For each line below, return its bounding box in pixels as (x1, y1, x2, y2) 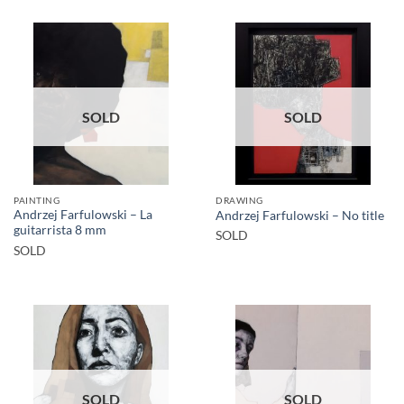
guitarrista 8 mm (14, 223, 106, 238)
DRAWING (216, 194, 263, 206)
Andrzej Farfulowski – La (14, 207, 152, 223)
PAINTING (14, 194, 60, 206)
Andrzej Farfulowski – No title (216, 208, 384, 223)
